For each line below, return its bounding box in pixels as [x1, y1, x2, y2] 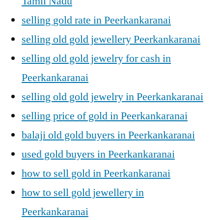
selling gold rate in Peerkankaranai [22, 13, 171, 27]
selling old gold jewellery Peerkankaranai [22, 32, 200, 46]
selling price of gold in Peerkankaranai [22, 109, 188, 123]
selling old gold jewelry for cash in [22, 52, 171, 65]
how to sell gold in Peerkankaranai [22, 166, 170, 180]
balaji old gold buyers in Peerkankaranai [22, 128, 195, 142]
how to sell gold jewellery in [22, 186, 144, 199]
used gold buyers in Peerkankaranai [22, 147, 175, 161]
